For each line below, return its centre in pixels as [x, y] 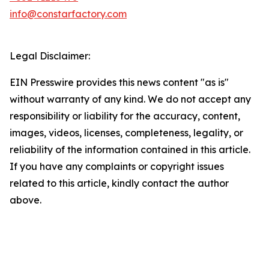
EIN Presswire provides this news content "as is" [119, 82]
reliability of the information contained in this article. [130, 150]
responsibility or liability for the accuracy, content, [125, 116]
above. [26, 200]
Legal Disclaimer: [50, 56]
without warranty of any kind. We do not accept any [130, 99]
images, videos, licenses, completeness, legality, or [126, 133]
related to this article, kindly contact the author [119, 183]
